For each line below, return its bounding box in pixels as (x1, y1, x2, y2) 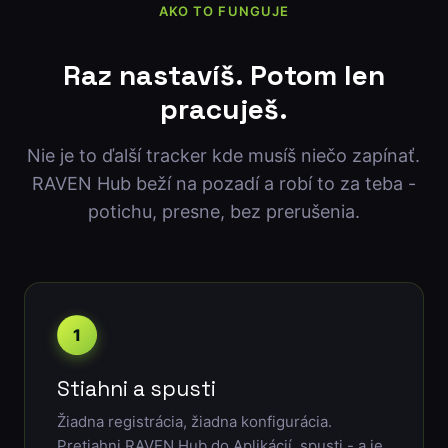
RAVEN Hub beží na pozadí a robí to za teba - (31, 172, 416, 194)
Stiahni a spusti (56, 374, 216, 402)
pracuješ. (159, 90, 288, 127)
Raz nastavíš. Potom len (62, 56, 385, 93)
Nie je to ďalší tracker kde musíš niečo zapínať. (27, 144, 421, 166)
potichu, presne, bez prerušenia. (87, 200, 360, 222)
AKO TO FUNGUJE (159, 3, 289, 20)
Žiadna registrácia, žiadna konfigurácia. (56, 411, 332, 431)
